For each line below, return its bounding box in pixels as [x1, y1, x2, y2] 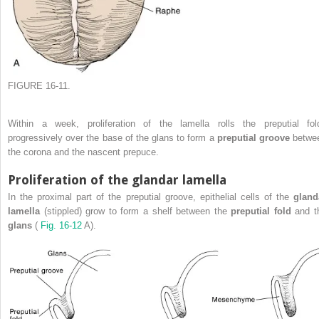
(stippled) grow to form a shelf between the [43, 206, 231, 217]
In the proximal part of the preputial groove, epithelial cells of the [8, 192, 293, 203]
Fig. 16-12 [41, 220, 84, 231]
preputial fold [231, 206, 296, 217]
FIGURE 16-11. [8, 80, 70, 92]
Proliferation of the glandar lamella [8, 172, 226, 188]
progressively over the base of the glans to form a [8, 132, 217, 144]
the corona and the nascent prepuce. [8, 147, 159, 158]
